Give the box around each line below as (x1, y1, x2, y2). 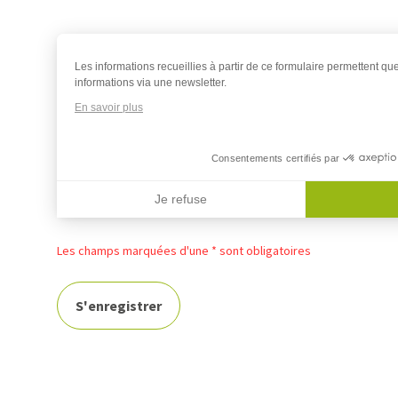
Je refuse (155, 192, 208, 206)
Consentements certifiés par (211, 152, 340, 163)
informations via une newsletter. (75, 76, 227, 89)
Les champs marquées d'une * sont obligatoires (57, 243, 311, 259)
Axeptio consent (57, 220, 171, 238)
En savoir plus (75, 101, 143, 114)
